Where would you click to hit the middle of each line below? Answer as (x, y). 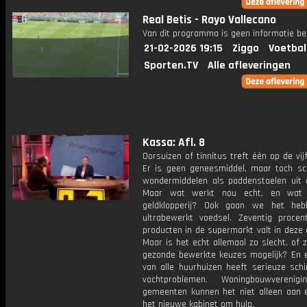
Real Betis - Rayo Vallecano (209, 20)
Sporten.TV (171, 65)
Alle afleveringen (249, 65)
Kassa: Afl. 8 (174, 143)
